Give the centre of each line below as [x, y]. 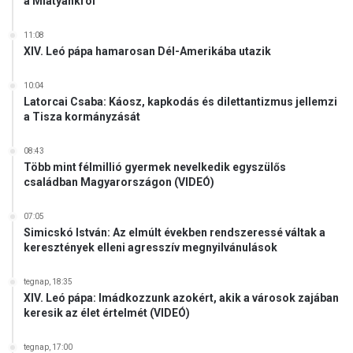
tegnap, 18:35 [48, 282]
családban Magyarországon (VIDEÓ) [119, 182]
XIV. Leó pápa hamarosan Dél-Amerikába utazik [147, 52]
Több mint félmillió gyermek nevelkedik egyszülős [155, 167]
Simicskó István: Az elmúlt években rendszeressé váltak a [175, 233]
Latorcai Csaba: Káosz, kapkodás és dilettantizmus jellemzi [180, 102]
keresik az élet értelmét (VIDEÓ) [107, 313]
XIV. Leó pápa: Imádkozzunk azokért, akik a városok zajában [181, 298]
